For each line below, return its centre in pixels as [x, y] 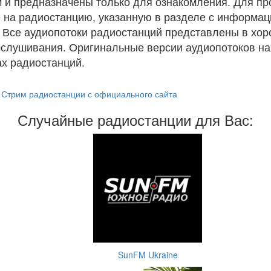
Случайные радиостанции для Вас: [135, 119]
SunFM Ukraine [148, 255]
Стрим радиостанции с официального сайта [89, 94]
